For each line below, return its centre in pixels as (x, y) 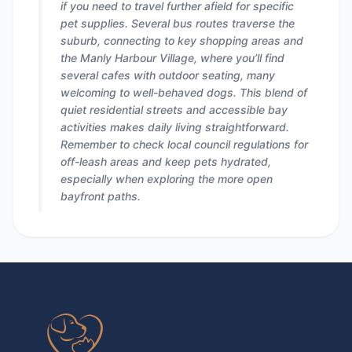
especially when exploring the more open (167, 179)
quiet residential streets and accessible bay (174, 110)
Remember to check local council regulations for (184, 144)
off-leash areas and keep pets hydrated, (166, 161)
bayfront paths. (101, 196)
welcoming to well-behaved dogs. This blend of (184, 92)
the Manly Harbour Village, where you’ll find (172, 58)
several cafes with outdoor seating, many (168, 75)
